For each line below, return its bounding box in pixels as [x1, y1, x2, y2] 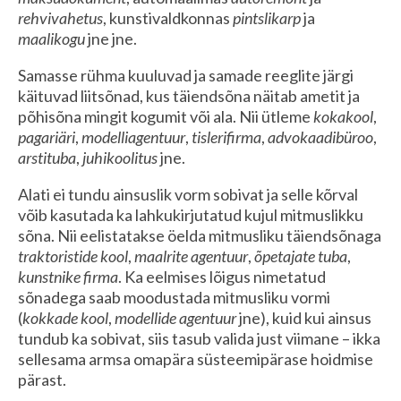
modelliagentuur [81, 126, 185, 147]
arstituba [18, 147, 76, 167]
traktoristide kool [18, 245, 128, 266]
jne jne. [85, 28, 137, 48]
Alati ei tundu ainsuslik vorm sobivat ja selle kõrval [18, 183, 358, 204]
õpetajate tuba [254, 245, 347, 266]
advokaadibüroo [268, 126, 373, 147]
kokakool [313, 106, 373, 126]
